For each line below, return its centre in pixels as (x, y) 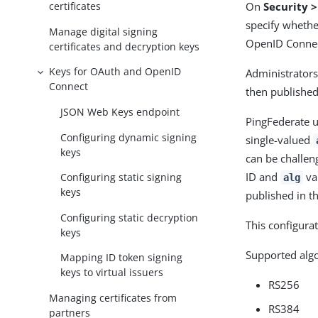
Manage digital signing (104, 31)
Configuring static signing (121, 177)
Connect (69, 87)
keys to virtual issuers (112, 273)
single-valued (280, 140)
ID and (263, 177)
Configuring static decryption (130, 217)
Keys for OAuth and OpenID (115, 72)
